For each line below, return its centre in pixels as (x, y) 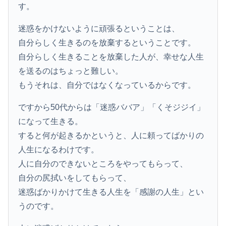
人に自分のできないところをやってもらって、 (103, 163)
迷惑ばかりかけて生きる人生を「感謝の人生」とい (111, 192)
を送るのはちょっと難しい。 (71, 71)
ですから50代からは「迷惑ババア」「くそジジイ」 (112, 107)
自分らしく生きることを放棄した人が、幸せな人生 (111, 56)
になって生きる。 (51, 121)
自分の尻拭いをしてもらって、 (75, 178)
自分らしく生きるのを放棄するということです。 (107, 42)
